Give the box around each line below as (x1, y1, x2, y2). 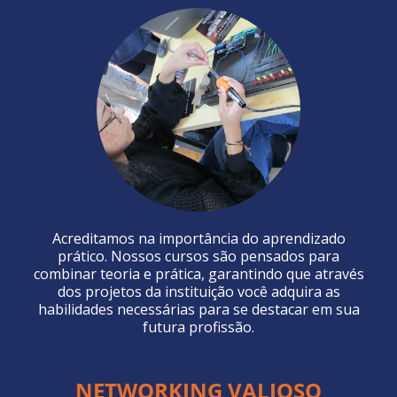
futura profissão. (143, 317, 254, 338)
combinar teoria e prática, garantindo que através (33, 264, 364, 284)
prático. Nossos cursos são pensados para (58, 246, 339, 267)
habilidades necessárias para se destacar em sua (37, 300, 360, 320)
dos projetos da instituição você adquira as (57, 282, 340, 302)
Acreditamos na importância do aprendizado (51, 229, 346, 249)
